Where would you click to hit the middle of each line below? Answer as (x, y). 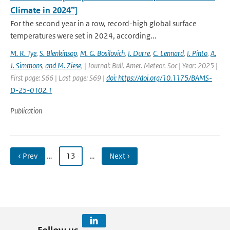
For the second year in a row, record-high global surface (103, 23)
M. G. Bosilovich (102, 53)
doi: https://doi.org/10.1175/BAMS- (159, 78)
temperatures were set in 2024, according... (83, 36)
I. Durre (139, 53)
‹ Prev (28, 156)
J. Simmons (26, 65)
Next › (120, 156)
